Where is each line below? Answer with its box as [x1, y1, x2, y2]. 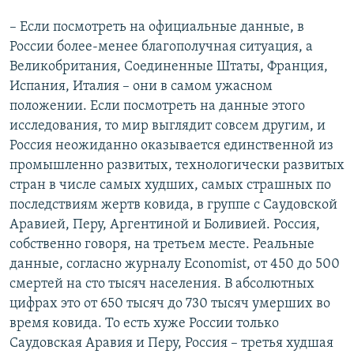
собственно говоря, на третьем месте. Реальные [9, 237, 314, 253]
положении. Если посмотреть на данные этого [9, 99, 305, 115]
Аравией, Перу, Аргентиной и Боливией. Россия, [9, 217, 320, 233]
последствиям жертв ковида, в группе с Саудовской [9, 198, 337, 213]
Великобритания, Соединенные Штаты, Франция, [9, 59, 328, 75]
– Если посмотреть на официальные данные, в [9, 20, 304, 36]
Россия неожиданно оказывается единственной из [9, 138, 333, 154]
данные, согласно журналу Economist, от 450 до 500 [9, 257, 340, 273]
